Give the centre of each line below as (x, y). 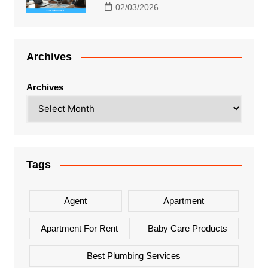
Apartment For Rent (80, 228)
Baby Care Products (187, 228)
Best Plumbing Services (134, 255)
